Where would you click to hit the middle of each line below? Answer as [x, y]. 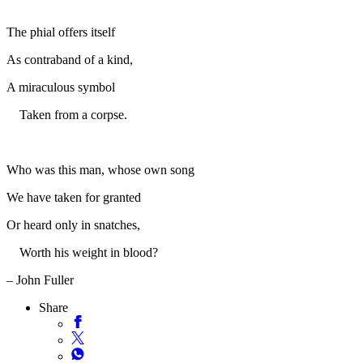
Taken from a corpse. [67, 114]
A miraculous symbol [61, 87]
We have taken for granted [74, 197]
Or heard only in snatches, [73, 224]
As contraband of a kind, [70, 59]
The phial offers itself [61, 32]
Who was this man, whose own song [100, 169]
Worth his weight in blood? [82, 252]
